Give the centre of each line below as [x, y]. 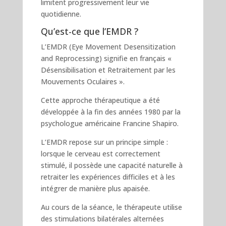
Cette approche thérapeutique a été [100, 100]
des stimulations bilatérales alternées [102, 218]
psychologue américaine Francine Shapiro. [109, 123]
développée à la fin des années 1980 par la [110, 111]
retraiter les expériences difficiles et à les [108, 177]
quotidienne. [61, 14]
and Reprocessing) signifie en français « [106, 58]
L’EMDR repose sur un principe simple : [104, 142]
